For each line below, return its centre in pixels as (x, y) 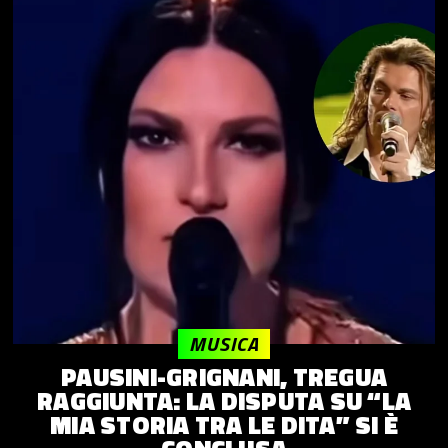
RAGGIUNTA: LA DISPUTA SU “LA (224, 400)
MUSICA (224, 343)
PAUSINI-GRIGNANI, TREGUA (224, 376)
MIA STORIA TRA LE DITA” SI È (224, 424)
